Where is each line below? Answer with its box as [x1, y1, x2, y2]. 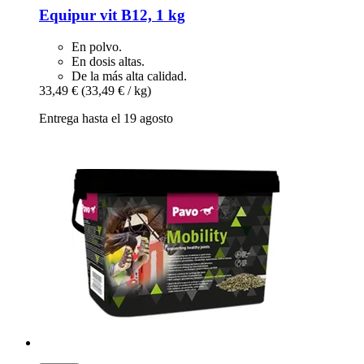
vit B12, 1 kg [96, 6, 185, 24]
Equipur [39, 6, 96, 24]
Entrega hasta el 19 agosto [39, 110, 173, 125]
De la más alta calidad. [71, 68, 187, 83]
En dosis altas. [71, 54, 145, 68]
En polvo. [71, 39, 122, 54]
